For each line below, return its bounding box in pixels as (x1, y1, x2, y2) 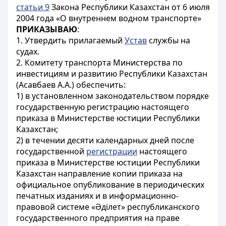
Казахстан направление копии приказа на (16, 168, 183, 179)
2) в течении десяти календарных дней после (16, 135, 194, 146)
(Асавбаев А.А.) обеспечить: (16, 79, 126, 90)
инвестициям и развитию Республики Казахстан (16, 68, 207, 79)
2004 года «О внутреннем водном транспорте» (16, 13, 201, 24)
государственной (16, 146, 86, 157)
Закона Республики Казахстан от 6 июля (49, 2, 210, 13)
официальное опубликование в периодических (16, 179, 204, 190)
